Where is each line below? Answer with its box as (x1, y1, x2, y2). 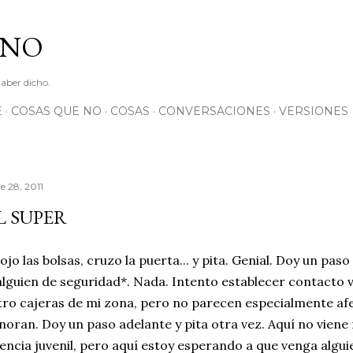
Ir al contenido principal (102, 9, 251, 30)
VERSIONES (279, 104, 348, 118)
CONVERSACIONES (158, 104, 270, 118)
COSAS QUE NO (11, 104, 102, 118)
